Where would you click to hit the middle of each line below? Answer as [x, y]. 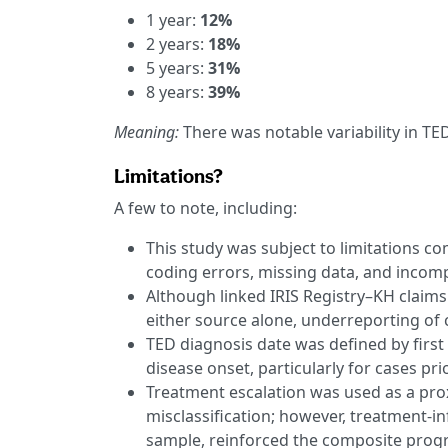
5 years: [177, 68]
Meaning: [148, 132]
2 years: [177, 44]
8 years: [177, 92]
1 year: [173, 20]
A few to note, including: [205, 208]
